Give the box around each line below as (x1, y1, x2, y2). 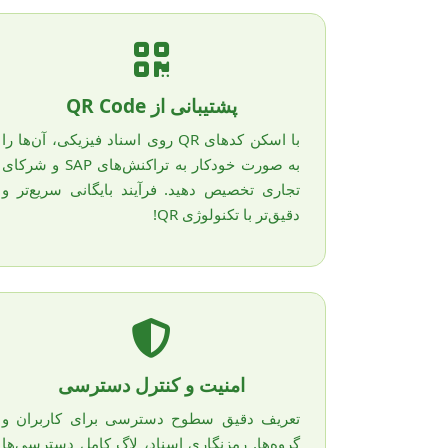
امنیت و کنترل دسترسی (57, 371, 245, 399)
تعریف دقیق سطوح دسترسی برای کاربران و (2, 408, 300, 429)
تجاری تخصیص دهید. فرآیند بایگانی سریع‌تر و (2, 178, 300, 199)
